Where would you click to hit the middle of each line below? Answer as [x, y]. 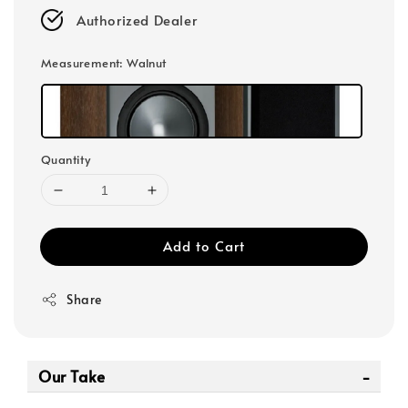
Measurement [81, 63]
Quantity [66, 160]
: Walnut [143, 63]
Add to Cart [204, 246]
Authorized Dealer [137, 20]
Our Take [72, 377]
